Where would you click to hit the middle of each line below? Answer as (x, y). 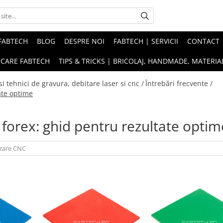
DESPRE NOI (84, 41)
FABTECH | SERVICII (146, 41)
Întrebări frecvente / (179, 83)
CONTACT (203, 41)
